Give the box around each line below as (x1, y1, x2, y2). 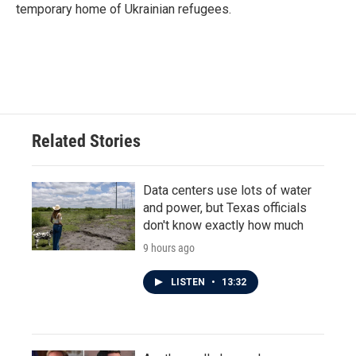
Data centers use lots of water (143, 183, 311, 198)
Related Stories (32, 131, 141, 151)
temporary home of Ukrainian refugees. (16, 2, 231, 17)
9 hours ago (143, 242, 195, 254)
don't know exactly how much (143, 218, 304, 233)
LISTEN (171, 277, 207, 288)
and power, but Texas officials (143, 200, 307, 215)
